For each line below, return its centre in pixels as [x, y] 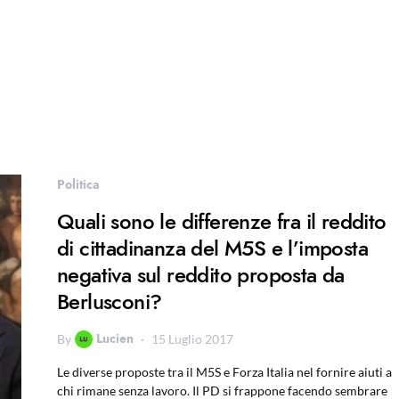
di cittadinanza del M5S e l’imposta [212, 248]
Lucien [115, 338]
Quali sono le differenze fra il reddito [222, 221]
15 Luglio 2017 [192, 339]
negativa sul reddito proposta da [201, 275]
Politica [78, 184]
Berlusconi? [110, 301]
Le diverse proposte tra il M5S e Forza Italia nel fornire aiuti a [224, 372]
